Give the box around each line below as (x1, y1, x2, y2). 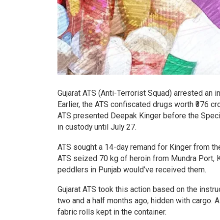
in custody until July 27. (57, 122, 137, 132)
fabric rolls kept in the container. (57, 207, 166, 217)
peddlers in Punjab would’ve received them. (57, 165, 206, 174)
